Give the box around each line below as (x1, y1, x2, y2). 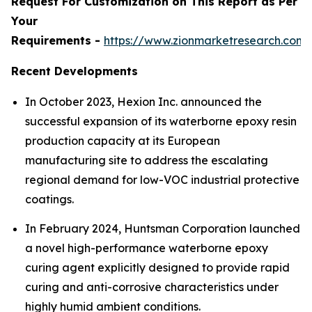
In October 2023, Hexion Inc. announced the (25, 95, 262, 109)
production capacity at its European (25, 134, 220, 148)
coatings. (25, 192, 74, 207)
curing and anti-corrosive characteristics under (25, 279, 279, 294)
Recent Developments (11, 64, 138, 79)
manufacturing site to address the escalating (25, 153, 268, 168)
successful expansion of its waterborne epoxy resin (25, 114, 297, 129)
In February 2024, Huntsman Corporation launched (25, 221, 300, 235)
